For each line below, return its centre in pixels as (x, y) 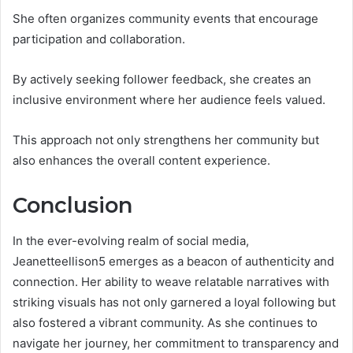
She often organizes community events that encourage (165, 19)
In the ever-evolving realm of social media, (131, 240)
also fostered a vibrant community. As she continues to (165, 322)
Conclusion (72, 206)
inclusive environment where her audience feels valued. (169, 100)
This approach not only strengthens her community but (166, 140)
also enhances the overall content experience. (141, 161)
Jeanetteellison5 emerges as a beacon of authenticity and (173, 261)
